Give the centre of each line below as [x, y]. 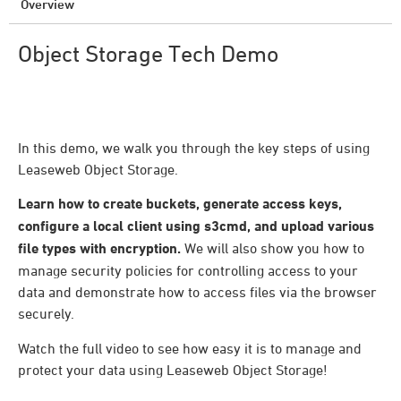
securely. [46, 314]
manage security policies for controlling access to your [188, 271]
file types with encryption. [99, 249]
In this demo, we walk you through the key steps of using [194, 147]
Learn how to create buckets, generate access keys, [180, 204]
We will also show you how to [273, 248]
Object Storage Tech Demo [148, 53]
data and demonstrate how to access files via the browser [197, 292]
